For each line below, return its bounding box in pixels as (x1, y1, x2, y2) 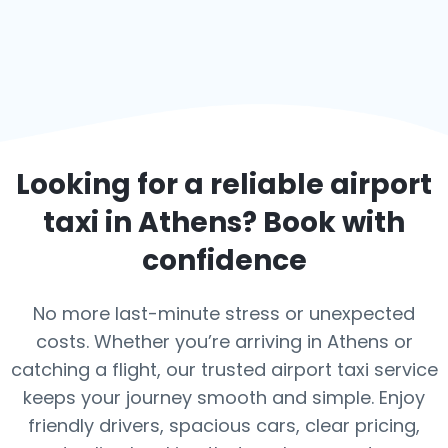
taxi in (43, 203, 138, 242)
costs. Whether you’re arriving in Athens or (35, 329, 413, 354)
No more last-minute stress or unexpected (33, 301, 415, 326)
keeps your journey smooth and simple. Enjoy (23, 385, 425, 410)
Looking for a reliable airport (16, 165, 432, 204)
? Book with (242, 203, 405, 242)
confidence (141, 241, 307, 280)
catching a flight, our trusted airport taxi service (10, 357, 438, 382)
